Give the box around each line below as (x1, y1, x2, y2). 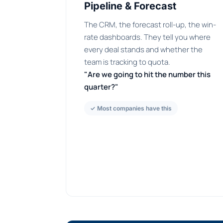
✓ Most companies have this (90, 105, 172, 112)
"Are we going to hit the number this (84, 69, 211, 80)
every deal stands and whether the (84, 44, 203, 55)
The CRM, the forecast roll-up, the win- (84, 19, 216, 30)
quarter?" (84, 82, 118, 93)
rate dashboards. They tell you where (84, 32, 211, 43)
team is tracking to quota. (84, 57, 170, 68)
